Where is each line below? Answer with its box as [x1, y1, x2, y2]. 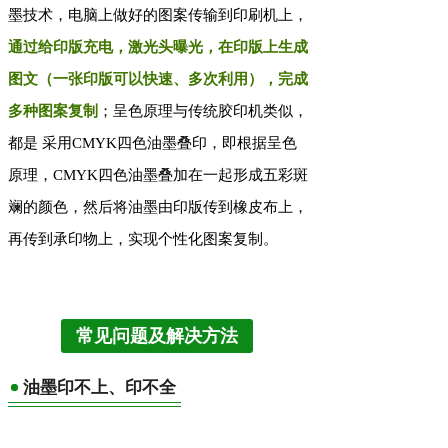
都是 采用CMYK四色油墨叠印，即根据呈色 [8, 135, 297, 152]
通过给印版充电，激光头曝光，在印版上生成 [8, 39, 308, 56]
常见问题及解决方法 [75, 326, 238, 347]
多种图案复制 [8, 103, 98, 120]
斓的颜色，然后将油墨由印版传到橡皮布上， [8, 199, 308, 216]
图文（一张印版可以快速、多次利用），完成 [8, 71, 308, 88]
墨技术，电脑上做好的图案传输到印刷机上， [8, 7, 308, 24]
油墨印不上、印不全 [23, 378, 176, 398]
